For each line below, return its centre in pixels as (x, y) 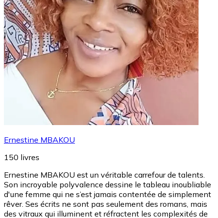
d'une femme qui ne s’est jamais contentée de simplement (108, 194)
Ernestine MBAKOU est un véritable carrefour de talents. (104, 174)
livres (30, 157)
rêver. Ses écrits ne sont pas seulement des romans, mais (106, 204)
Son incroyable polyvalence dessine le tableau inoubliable (108, 184)
